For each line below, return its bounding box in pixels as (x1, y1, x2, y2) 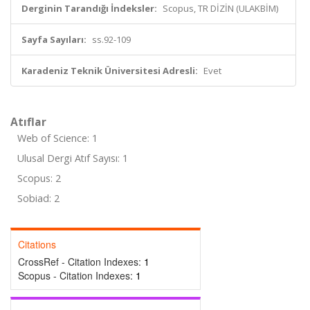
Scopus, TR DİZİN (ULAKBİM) (163, 2, 278, 15)
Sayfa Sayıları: (21, 33, 86, 46)
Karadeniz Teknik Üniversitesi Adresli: (21, 64, 198, 77)
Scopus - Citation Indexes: (18, 268, 136, 282)
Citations (18, 237, 56, 251)
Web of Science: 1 (17, 131, 98, 145)
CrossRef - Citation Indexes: (18, 255, 144, 268)
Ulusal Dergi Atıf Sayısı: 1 (17, 152, 128, 165)
